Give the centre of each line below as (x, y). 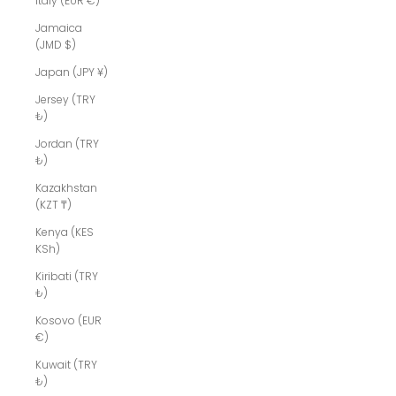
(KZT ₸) (53, 205)
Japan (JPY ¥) (72, 72)
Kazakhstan (66, 188)
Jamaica (59, 28)
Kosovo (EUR (69, 321)
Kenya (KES (65, 232)
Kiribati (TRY (67, 277)
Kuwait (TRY (66, 365)
